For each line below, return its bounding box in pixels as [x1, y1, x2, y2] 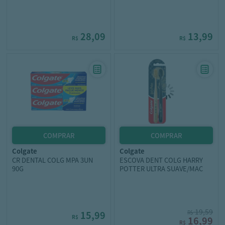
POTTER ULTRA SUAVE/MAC [120, 164, 203, 173]
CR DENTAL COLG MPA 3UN [12, 155, 93, 165]
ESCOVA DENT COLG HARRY [120, 155, 203, 165]
